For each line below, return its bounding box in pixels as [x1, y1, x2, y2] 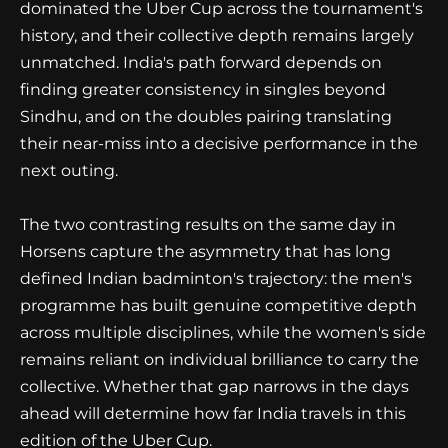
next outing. [20, 160, 118, 180]
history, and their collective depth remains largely [20, 25, 414, 45]
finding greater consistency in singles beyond [20, 79, 386, 99]
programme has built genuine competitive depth [20, 295, 417, 315]
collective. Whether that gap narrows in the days [20, 376, 409, 396]
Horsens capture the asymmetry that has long [20, 241, 391, 261]
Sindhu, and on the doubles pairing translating [20, 106, 392, 126]
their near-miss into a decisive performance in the [20, 133, 418, 153]
